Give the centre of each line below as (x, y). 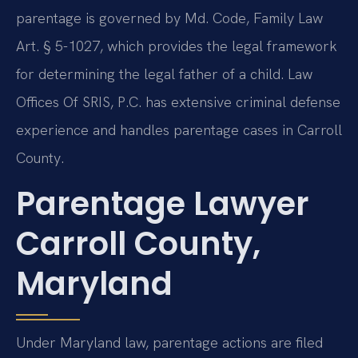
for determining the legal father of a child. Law (164, 74)
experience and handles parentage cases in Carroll (179, 130)
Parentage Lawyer (163, 203)
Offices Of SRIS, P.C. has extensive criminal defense (178, 102)
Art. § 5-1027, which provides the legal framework (177, 46)
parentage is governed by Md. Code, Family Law (169, 18)
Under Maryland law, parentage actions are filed (169, 342)
